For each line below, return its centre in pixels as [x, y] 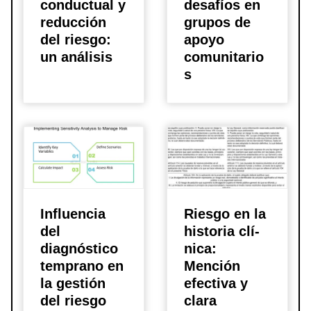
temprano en [82, 266]
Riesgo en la [225, 213]
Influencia [73, 213]
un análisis [76, 57]
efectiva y [216, 283]
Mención [212, 266]
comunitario [224, 57]
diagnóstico [79, 248]
